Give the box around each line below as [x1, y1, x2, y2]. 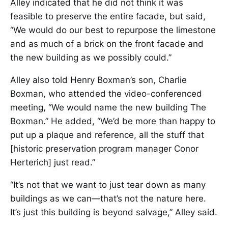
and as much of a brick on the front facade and [10, 39, 204, 49]
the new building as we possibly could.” [10, 52, 172, 63]
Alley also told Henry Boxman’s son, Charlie [10, 75, 187, 85]
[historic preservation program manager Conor [10, 144, 198, 154]
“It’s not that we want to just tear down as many [10, 180, 206, 190]
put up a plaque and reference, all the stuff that [10, 130, 204, 140]
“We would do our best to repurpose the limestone [10, 25, 216, 35]
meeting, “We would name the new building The [10, 102, 206, 112]
